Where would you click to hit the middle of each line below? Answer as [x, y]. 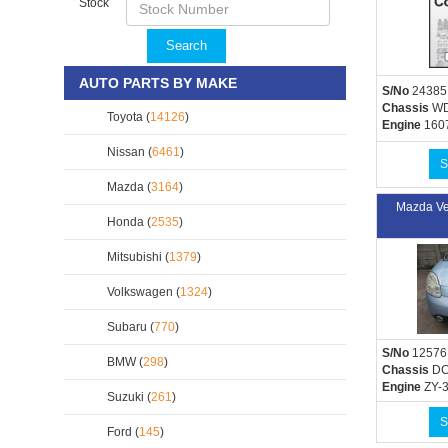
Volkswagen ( [142, 292]
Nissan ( [128, 152]
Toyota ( [127, 117]
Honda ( [127, 222]
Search [186, 45]
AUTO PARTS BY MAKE [158, 83]
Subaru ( [129, 327]
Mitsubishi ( [136, 257]
